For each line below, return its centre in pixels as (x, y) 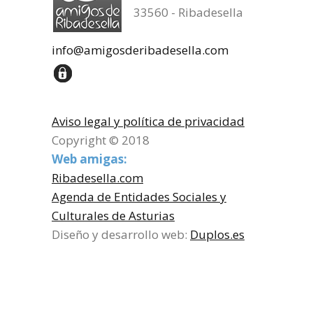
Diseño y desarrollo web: (121, 234)
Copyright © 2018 (101, 140)
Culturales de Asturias (113, 215)
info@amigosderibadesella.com (140, 50)
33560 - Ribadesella (188, 12)
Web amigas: (89, 159)
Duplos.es (217, 234)
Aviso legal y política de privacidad (148, 121)
